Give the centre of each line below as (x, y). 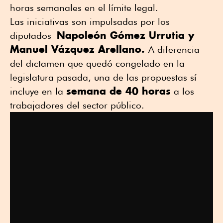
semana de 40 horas (118, 91)
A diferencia (174, 49)
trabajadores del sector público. (77, 105)
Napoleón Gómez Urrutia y (125, 35)
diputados (33, 35)
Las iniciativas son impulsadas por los (90, 21)
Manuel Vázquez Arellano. (79, 49)
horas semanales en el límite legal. (87, 7)
